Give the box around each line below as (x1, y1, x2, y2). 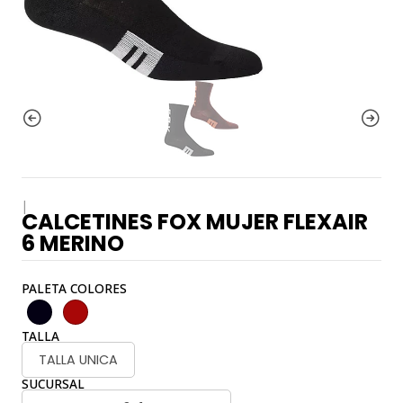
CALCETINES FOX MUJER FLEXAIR (22, 207, 368, 237)
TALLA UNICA (39, 351, 118, 369)
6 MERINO (22, 228, 124, 258)
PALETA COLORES (22, 280, 127, 297)
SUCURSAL (22, 375, 85, 392)
